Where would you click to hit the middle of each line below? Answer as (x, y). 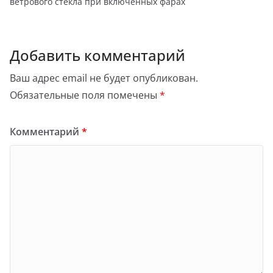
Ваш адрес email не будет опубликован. (104, 78)
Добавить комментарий (97, 55)
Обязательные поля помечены (85, 95)
